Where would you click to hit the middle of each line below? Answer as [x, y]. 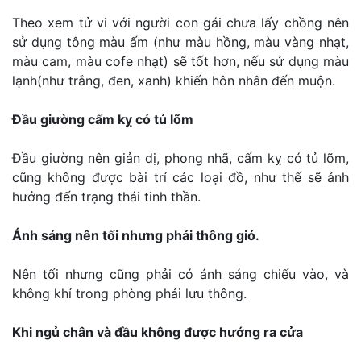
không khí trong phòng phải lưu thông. [129, 294]
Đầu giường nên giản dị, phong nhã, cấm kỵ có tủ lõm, [180, 158]
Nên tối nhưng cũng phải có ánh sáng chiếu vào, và [180, 274]
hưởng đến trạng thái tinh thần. [106, 197]
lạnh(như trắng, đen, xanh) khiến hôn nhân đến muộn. [174, 81]
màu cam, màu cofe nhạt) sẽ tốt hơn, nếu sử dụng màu [180, 62]
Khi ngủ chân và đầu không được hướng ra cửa [158, 332]
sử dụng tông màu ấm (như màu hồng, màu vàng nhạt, [180, 42]
